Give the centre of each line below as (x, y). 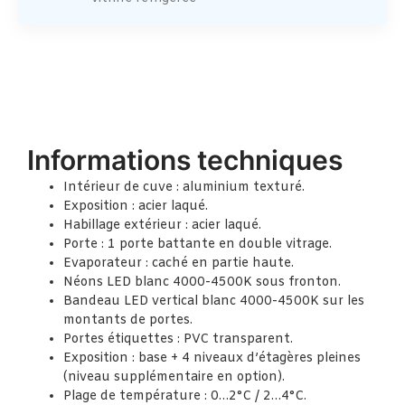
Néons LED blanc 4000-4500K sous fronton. (202, 283)
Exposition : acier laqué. (136, 207)
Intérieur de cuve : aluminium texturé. (184, 188)
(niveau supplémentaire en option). (174, 378)
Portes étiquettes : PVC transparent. (178, 340)
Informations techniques (185, 160)
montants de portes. (128, 321)
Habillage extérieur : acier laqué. (162, 226)
